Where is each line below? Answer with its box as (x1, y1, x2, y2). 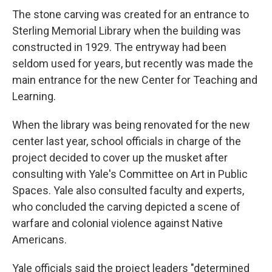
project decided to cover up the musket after (12, 151, 228, 164)
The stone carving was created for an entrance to (12, 8, 249, 21)
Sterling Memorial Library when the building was (12, 24, 241, 37)
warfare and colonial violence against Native (12, 217, 223, 229)
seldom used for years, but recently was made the (12, 57, 253, 70)
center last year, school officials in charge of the (12, 135, 241, 148)
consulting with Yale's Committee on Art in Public (12, 168, 248, 180)
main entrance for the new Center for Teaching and (12, 73, 257, 86)
